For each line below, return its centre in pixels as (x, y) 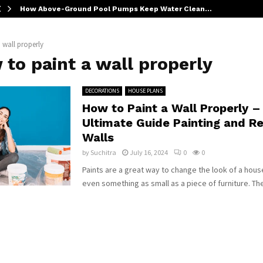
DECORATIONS (102, 91)
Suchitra (103, 152)
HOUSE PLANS (145, 91)
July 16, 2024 (149, 152)
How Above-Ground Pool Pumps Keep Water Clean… (116, 9)
